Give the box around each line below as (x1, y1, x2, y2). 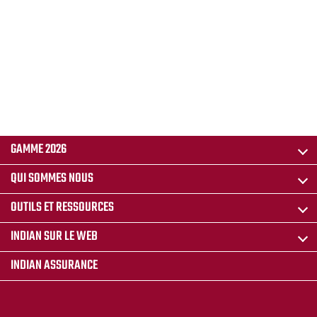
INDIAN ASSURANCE (11, 255, 98, 277)
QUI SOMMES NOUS (11, 168, 93, 190)
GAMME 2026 (11, 139, 67, 161)
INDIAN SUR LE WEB (11, 226, 98, 248)
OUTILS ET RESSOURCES (11, 197, 114, 219)
